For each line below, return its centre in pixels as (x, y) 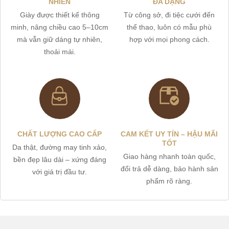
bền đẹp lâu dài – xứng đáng (60, 160)
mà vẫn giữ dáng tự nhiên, (60, 40)
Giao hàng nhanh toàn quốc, (169, 157)
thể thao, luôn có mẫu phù (169, 27)
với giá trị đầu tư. (60, 172)
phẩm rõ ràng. (169, 181)
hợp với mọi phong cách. (169, 40)
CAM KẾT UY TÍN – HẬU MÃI (169, 134)
